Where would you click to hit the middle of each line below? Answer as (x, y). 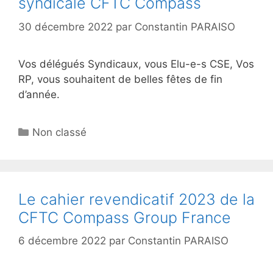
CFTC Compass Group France (125, 217)
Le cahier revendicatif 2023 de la (136, 199)
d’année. (39, 94)
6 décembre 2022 (62, 241)
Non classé (60, 132)
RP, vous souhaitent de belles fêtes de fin (120, 79)
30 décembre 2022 (66, 27)
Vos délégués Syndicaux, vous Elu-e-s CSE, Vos (136, 64)
